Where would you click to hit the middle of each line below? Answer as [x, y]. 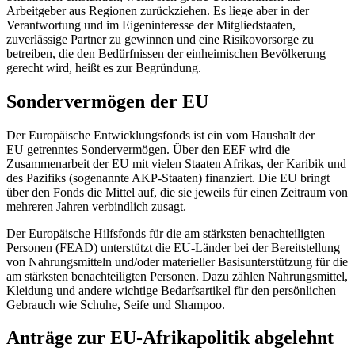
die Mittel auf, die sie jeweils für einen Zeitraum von [216, 192]
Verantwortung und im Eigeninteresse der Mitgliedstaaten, [151, 25]
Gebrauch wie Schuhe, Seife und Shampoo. [116, 304]
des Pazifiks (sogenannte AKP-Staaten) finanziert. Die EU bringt [168, 177]
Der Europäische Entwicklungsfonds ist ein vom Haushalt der [160, 135]
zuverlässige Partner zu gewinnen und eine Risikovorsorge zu [160, 39]
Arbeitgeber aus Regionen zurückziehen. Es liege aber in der [158, 10]
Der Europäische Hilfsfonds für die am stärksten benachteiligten [166, 233]
